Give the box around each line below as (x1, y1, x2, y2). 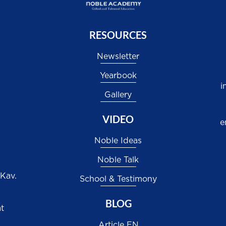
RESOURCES (89, 29, 147, 41)
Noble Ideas (94, 136, 142, 145)
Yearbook (99, 72, 137, 80)
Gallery (104, 91, 132, 99)
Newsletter (97, 52, 140, 61)
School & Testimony (79, 175, 157, 183)
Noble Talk (97, 155, 139, 164)
